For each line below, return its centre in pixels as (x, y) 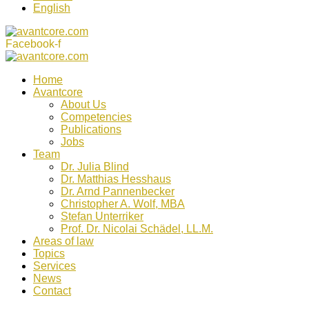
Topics (49, 253)
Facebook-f (33, 44)
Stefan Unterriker (102, 216)
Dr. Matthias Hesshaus (116, 179)
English (52, 8)
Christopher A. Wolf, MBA (123, 204)
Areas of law (63, 241)
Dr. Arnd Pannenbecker (118, 191)
